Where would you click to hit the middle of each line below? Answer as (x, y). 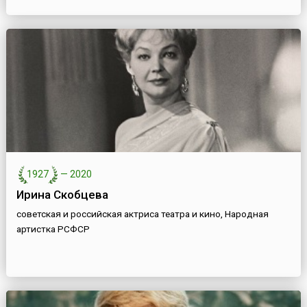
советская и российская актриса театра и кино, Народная (142, 214)
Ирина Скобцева (62, 195)
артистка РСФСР (53, 229)
